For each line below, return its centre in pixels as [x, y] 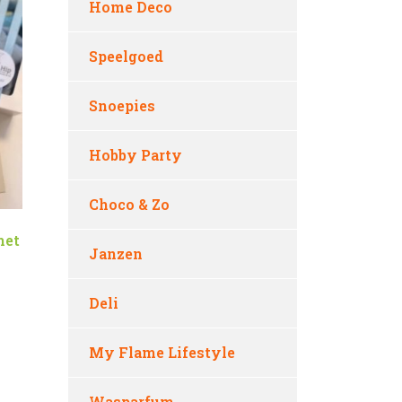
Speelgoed [126, 56]
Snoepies [122, 105]
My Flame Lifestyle [162, 352]
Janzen [116, 253]
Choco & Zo [129, 204]
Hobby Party [135, 155]
